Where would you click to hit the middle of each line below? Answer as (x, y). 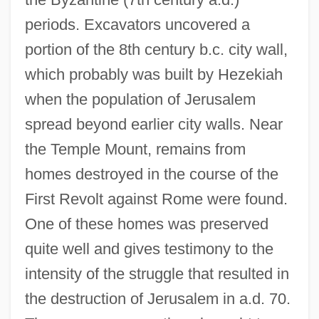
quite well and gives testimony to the (149, 249)
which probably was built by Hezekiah (153, 74)
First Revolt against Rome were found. (156, 199)
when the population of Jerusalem (140, 99)
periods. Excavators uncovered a (137, 24)
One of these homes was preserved (146, 224)
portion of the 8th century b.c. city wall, (156, 49)
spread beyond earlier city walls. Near (153, 124)
